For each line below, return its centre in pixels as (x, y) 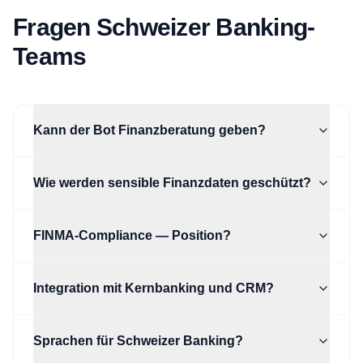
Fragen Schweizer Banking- (164, 27)
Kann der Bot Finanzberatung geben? (149, 130)
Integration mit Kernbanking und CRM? (154, 288)
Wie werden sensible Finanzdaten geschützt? (172, 183)
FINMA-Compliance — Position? (132, 235)
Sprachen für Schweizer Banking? (138, 341)
